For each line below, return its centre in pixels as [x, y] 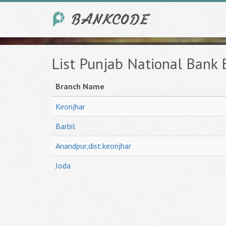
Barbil [65, 126]
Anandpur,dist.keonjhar [93, 146]
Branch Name [80, 86]
